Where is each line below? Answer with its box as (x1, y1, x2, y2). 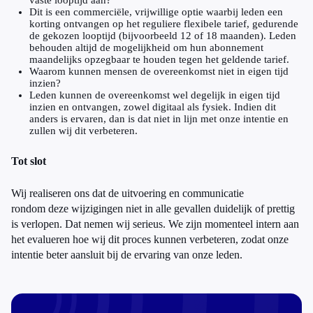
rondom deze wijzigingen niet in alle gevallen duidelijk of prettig (11, 203, 295, 214)
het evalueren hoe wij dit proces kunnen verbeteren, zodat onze (11, 233, 289, 245)
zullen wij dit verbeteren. (29, 125, 138, 136)
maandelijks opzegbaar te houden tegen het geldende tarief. (29, 54, 289, 65)
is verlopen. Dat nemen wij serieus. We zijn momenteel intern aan (11, 218, 299, 230)
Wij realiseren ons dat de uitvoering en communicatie (11, 187, 244, 199)
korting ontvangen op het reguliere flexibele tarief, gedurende (29, 18, 298, 29)
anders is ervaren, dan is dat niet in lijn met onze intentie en (29, 113, 289, 124)
